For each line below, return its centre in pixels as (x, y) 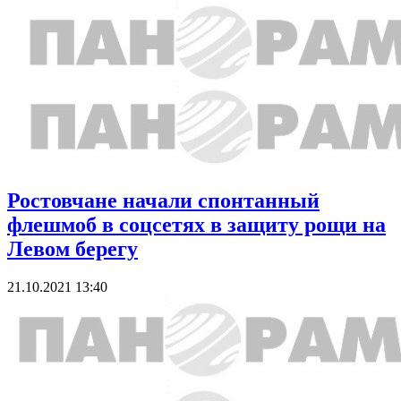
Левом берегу (73, 248)
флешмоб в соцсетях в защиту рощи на (196, 224)
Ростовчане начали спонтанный (163, 200)
